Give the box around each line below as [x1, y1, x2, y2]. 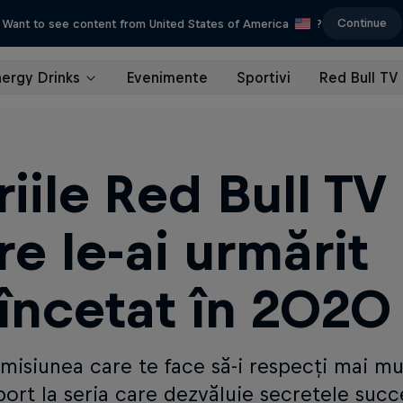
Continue [336, 16, 387, 30]
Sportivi [237, 69, 291, 85]
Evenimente [127, 69, 208, 85]
